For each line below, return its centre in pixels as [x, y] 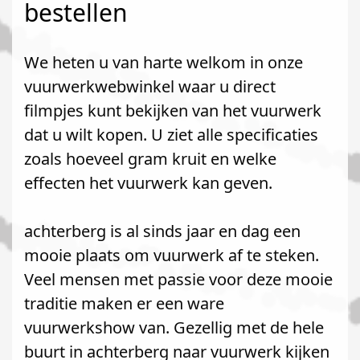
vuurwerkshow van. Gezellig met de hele [174, 327]
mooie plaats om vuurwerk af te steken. [172, 255]
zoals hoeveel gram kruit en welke [150, 159]
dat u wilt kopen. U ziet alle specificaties [171, 135]
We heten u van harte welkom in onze [164, 62]
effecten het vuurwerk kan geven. [148, 183]
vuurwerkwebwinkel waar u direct [150, 86]
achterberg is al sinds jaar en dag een [162, 231]
